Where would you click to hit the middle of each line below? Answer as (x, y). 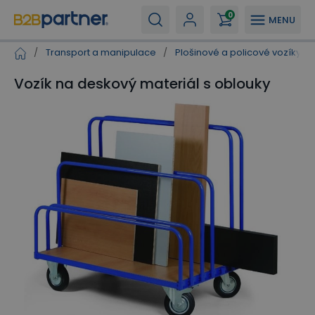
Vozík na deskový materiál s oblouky (142, 84)
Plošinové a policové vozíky (238, 52)
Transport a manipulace (101, 52)
